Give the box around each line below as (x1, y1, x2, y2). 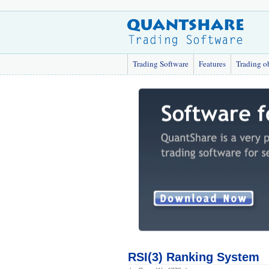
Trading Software (133, 58, 189, 69)
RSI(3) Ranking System (127, 250, 259, 264)
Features (199, 58, 226, 69)
